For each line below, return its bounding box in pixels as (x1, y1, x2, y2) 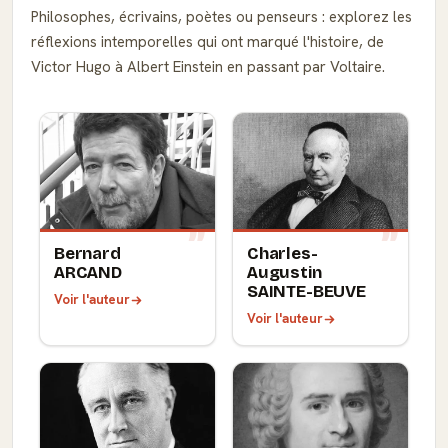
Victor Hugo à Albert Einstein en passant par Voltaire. (31, 56, 385, 77)
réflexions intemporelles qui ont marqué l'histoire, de (31, 31, 384, 52)
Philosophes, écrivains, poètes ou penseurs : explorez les (31, 6, 412, 27)
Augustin (247, 262, 322, 284)
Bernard (54, 243, 121, 265)
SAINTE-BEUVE (247, 281, 366, 303)
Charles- (247, 243, 318, 265)
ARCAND (54, 262, 122, 284)
